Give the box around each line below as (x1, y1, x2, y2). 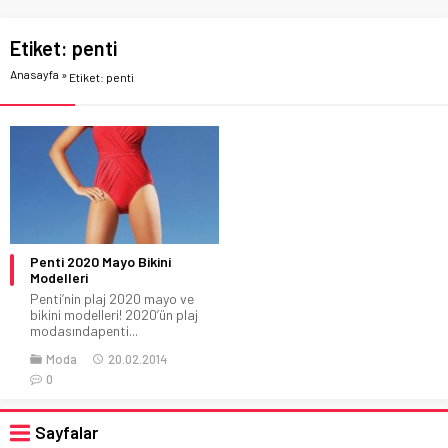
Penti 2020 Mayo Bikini (30, 252, 171, 270)
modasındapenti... (30, 321, 138, 339)
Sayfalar (35, 421, 98, 442)
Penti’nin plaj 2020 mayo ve (30, 289, 194, 307)
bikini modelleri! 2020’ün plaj (30, 305, 198, 323)
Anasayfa (10, 67, 59, 81)
